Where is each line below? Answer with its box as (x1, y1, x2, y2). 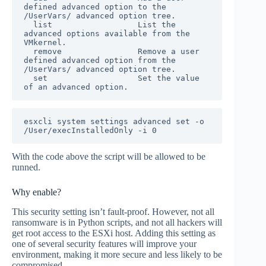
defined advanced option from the (24, 56, 176, 65)
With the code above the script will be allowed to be (12, 151, 205, 162)
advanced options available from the (24, 29, 190, 39)
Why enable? (12, 187, 61, 198)
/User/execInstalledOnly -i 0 (24, 126, 157, 135)
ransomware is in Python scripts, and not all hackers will (12, 217, 222, 228)
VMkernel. (24, 38, 66, 47)
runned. (12, 162, 40, 173)
